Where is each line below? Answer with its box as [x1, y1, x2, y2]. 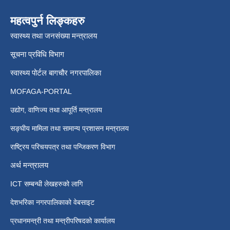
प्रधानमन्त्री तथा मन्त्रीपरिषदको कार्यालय [10, 216, 115, 225]
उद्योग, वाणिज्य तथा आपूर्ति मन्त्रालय [10, 105, 102, 114]
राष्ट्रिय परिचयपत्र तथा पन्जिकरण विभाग [10, 142, 117, 151]
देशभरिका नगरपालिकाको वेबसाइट [10, 198, 94, 206]
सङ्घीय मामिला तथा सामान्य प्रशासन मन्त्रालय [10, 124, 129, 132]
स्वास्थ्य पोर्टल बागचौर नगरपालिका [10, 68, 101, 77]
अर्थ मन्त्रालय [10, 160, 48, 169]
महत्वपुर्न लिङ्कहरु [10, 14, 85, 27]
